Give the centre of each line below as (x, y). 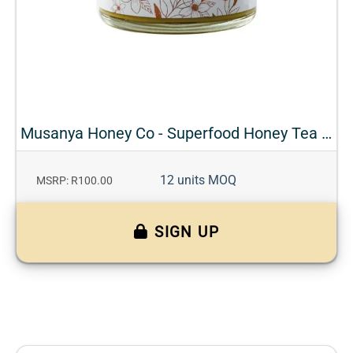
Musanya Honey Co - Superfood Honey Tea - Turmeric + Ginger (327, 133)
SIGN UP (187, 232)
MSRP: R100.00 (74, 180)
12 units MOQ (198, 180)
